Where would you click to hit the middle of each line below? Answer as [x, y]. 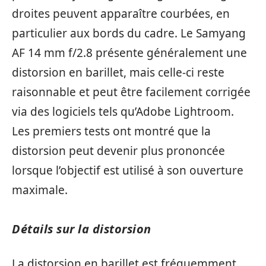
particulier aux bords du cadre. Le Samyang [129, 33]
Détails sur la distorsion [82, 229]
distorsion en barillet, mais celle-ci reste [118, 72]
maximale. [40, 190]
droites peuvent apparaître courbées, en [121, 13]
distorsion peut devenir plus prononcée [118, 151]
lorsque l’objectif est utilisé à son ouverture [128, 170]
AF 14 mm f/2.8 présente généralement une [129, 53]
